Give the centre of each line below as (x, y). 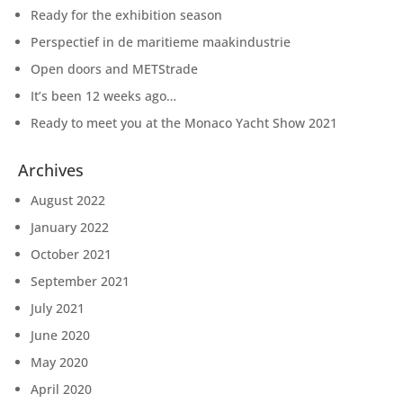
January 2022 (70, 228)
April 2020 (61, 390)
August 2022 (68, 201)
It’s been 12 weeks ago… (103, 96)
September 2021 (80, 282)
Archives (51, 170)
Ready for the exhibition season (126, 15)
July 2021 (58, 309)
